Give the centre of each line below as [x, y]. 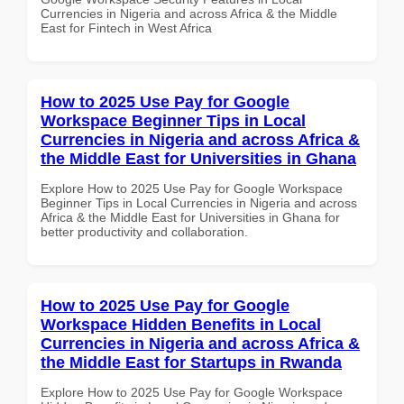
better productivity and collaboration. [144, 231]
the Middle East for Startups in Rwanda [191, 362]
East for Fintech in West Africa [126, 28]
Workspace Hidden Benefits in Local [181, 324]
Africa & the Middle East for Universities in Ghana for [190, 217]
